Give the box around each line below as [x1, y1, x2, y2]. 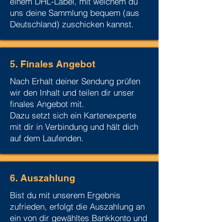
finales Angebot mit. [10, 99, 87, 109]
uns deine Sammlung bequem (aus [10, 7, 139, 18]
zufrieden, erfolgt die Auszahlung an [10, 201, 145, 212]
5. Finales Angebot [10, 58, 95, 69]
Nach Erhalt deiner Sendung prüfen [10, 76, 140, 86]
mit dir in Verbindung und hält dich [10, 121, 138, 132]
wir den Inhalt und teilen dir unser [10, 87, 134, 98]
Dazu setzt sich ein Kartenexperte [10, 110, 136, 120]
